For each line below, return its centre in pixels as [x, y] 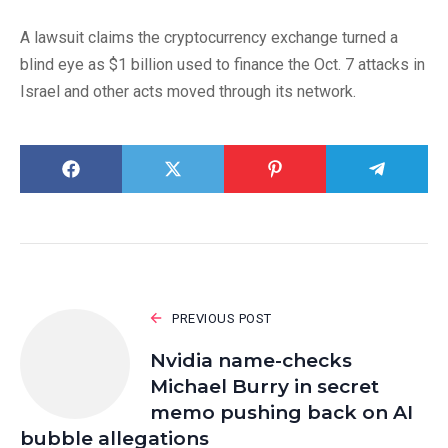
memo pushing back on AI [281, 412]
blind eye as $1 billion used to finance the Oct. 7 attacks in [222, 64]
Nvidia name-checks [251, 360]
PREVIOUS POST [222, 318]
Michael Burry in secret [264, 386]
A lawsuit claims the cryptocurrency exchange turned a [209, 37]
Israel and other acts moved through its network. [188, 91]
